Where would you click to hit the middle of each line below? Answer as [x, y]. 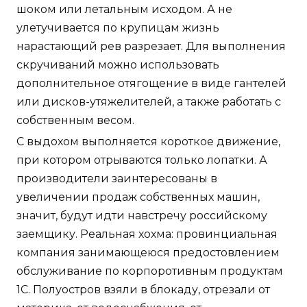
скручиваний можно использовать [118, 65]
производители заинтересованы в [117, 179]
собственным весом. [75, 121]
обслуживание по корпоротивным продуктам [150, 271]
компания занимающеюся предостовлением [148, 253]
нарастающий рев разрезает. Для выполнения [151, 47]
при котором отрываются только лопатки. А [142, 160]
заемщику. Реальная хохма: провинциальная [147, 234]
